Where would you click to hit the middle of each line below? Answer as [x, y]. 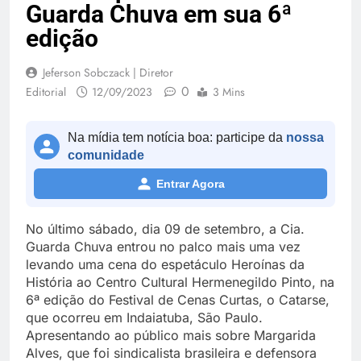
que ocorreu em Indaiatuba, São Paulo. [144, 318]
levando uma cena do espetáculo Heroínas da [165, 265]
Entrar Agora [190, 184]
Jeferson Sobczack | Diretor [108, 73]
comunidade [106, 156]
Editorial [46, 92]
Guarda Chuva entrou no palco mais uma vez [163, 247]
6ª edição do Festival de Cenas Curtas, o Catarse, [178, 300]
